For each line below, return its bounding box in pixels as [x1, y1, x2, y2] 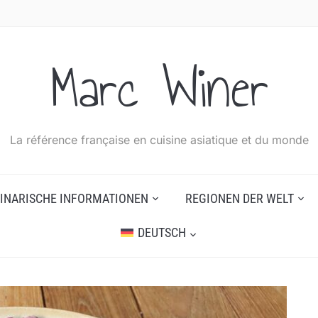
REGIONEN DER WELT [185, 190, 294, 206]
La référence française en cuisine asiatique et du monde [9, 132, 309, 147]
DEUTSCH [137, 224, 186, 240]
